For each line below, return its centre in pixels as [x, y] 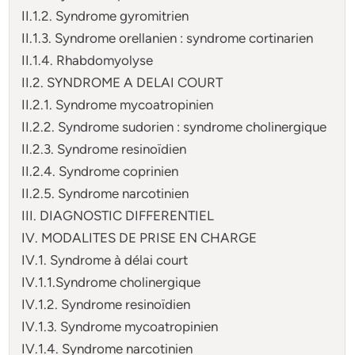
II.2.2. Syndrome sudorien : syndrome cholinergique [174, 126]
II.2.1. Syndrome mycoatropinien [118, 104]
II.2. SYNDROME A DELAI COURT [122, 82]
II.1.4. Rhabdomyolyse [88, 60]
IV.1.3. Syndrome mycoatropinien [120, 326]
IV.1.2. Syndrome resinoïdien [106, 304]
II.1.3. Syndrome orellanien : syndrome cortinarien [168, 38]
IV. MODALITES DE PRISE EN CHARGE [139, 237]
